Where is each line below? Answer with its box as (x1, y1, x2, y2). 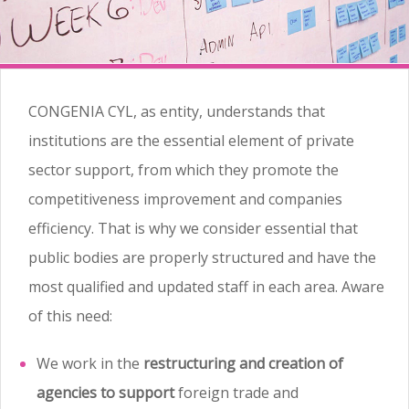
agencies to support (37, 383, 174, 404)
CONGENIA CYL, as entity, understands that (28, 101, 325, 122)
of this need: (28, 306, 112, 327)
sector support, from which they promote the (28, 160, 339, 181)
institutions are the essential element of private (28, 131, 354, 152)
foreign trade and (174, 383, 299, 404)
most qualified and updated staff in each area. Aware (28, 277, 384, 298)
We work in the (37, 353, 143, 374)
